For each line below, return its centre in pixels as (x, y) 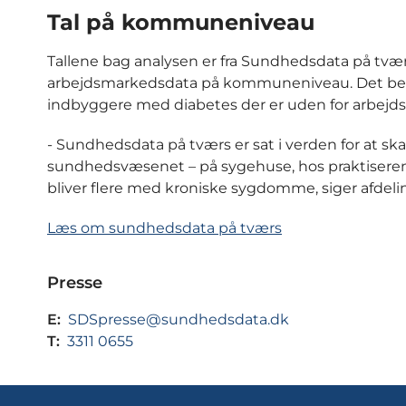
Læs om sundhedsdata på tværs (164, 227)
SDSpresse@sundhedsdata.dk (179, 319)
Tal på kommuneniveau (181, 23)
